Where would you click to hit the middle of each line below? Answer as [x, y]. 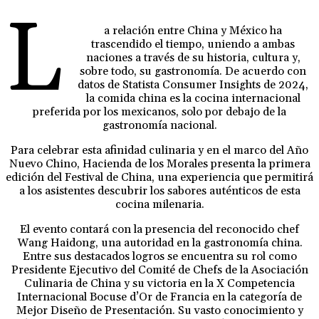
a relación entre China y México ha [193, 31]
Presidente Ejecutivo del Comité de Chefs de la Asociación [159, 270]
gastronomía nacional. [159, 126]
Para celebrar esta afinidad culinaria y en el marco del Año [159, 151]
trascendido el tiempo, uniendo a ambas [193, 45]
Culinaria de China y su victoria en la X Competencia [159, 284]
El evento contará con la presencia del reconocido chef [159, 230]
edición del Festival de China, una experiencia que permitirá [159, 178]
